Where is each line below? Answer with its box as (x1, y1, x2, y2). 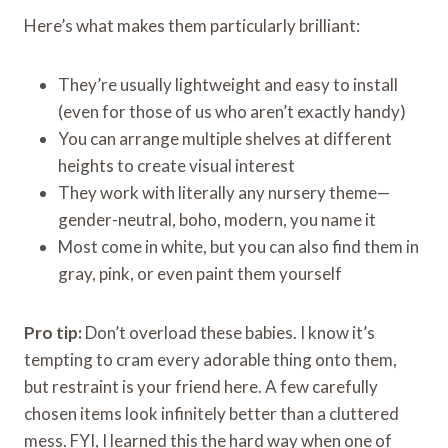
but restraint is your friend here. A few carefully (24, 375, 378, 397)
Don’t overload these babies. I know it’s (82, 321, 375, 343)
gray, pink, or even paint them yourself (58, 262, 342, 284)
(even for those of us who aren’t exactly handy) (58, 100, 406, 122)
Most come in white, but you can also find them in (58, 235, 419, 257)
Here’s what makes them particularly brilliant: (24, 14, 360, 36)
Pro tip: (24, 321, 82, 343)
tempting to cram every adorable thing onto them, (24, 348, 397, 370)
